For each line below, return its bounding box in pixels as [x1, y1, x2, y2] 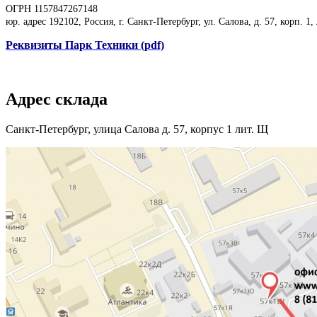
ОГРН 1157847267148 [6, 2, 98, 14]
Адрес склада [6, 89, 108, 108]
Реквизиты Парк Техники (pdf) [6, 38, 164, 51]
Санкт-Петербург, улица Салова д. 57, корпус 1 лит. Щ [6, 122, 268, 135]
